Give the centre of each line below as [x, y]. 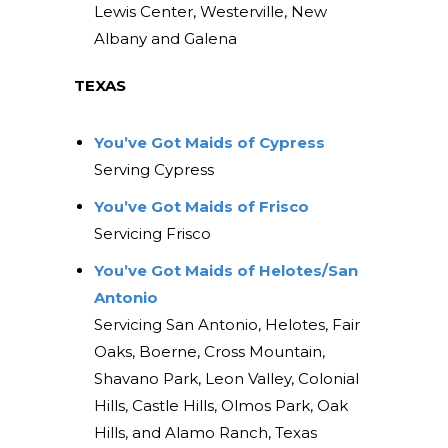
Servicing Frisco [152, 234]
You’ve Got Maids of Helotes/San [225, 271]
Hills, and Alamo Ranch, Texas [205, 433]
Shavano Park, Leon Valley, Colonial [226, 379]
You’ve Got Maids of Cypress [209, 143]
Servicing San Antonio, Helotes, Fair [226, 325]
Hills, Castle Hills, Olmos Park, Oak [220, 406]
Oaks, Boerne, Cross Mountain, [209, 352]
